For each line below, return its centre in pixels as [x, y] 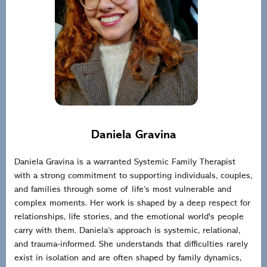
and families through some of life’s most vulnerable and [123, 190]
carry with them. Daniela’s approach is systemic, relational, [127, 231]
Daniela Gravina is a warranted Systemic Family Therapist [125, 163]
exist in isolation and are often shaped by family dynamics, [128, 259]
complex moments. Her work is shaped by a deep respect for [132, 204]
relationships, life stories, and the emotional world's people [129, 218]
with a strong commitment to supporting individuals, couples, [133, 176]
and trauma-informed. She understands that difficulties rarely [131, 245]
